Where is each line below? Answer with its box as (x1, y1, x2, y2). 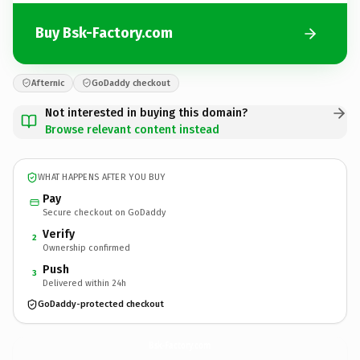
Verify (43, 227, 75, 241)
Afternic (31, 77, 64, 88)
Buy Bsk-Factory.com (35, 24, 173, 42)
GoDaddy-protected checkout (38, 299, 164, 309)
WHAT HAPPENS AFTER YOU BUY (38, 172, 166, 182)
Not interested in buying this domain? (45, 105, 247, 120)
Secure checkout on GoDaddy (43, 207, 166, 218)
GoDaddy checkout (92, 77, 170, 88)
